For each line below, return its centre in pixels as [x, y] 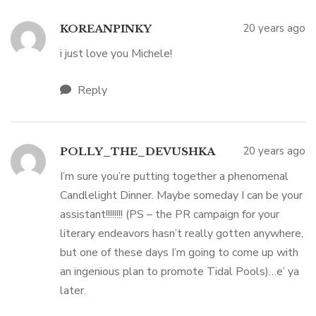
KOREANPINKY [106, 29]
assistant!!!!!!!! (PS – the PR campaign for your [170, 214]
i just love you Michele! [116, 54]
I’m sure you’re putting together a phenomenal [174, 176]
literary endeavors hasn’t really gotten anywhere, [182, 233]
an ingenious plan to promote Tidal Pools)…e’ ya [180, 272]
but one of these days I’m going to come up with [179, 253]
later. [73, 291]
